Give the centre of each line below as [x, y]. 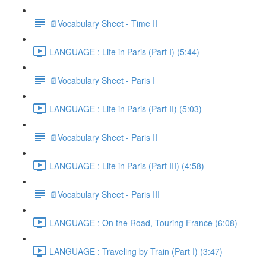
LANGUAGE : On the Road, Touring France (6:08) [143, 222]
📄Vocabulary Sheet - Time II [103, 23]
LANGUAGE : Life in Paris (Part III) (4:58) [127, 165]
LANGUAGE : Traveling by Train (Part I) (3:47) [136, 251]
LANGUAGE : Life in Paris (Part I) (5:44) [124, 51]
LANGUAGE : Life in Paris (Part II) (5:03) [126, 108]
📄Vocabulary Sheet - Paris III [104, 194]
